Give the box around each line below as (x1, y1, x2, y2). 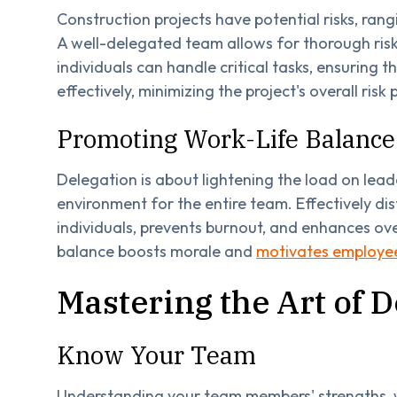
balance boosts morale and (57, 240, 256, 261)
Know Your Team (57, 338, 256, 371)
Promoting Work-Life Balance (57, 121, 395, 155)
